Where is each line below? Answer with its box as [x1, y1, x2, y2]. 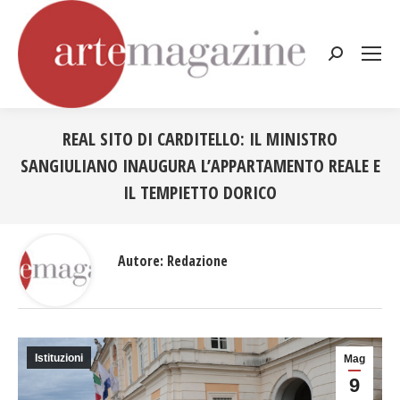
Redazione [163, 250, 228, 271]
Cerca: [328, 46, 369, 67]
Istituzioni [35, 351, 83, 364]
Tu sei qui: [200, 206, 266, 227]
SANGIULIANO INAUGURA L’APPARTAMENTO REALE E [20, 153, 380, 178]
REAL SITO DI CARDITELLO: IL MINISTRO [62, 126, 337, 151]
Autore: [118, 250, 163, 271]
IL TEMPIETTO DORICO [123, 179, 277, 204]
